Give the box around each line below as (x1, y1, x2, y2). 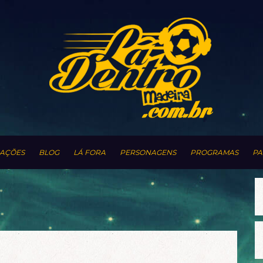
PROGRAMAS (190, 148, 238, 157)
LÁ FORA (73, 148, 106, 157)
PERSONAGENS (120, 148, 176, 157)
